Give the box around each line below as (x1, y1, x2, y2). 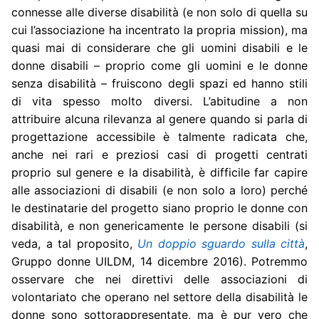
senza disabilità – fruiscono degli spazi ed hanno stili (11, 76, 308, 91)
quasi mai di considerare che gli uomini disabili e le (11, 41, 308, 56)
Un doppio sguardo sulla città (137, 236, 305, 251)
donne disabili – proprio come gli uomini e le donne (11, 58, 308, 73)
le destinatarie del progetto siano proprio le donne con (11, 201, 308, 216)
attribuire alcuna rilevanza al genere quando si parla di (11, 112, 308, 127)
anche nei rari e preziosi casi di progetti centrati (11, 147, 308, 162)
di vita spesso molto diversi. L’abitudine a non (11, 94, 308, 109)
